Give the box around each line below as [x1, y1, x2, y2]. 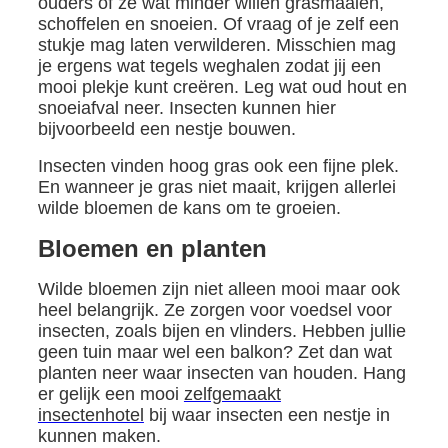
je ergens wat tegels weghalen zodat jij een [37, 56, 381, 76]
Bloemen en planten [37, 235, 267, 262]
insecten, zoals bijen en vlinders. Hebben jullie [37, 321, 406, 341]
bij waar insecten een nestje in [143, 405, 390, 425]
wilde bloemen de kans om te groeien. [37, 198, 341, 218]
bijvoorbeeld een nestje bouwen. [37, 119, 296, 139]
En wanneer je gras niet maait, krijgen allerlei [37, 177, 396, 197]
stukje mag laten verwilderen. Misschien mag [37, 35, 396, 55]
